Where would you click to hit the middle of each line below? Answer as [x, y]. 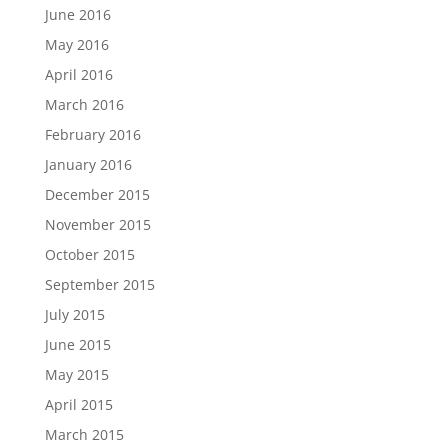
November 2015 [97, 224]
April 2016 [78, 74]
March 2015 [84, 434]
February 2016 [92, 134]
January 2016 [88, 164]
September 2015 [99, 284]
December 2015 [97, 194]
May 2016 [76, 44]
